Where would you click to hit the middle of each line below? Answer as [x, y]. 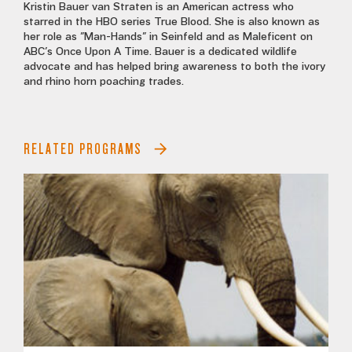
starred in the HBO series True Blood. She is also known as [172, 22]
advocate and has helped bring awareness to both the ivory [174, 67]
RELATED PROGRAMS [83, 149]
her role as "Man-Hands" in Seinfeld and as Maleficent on [168, 37]
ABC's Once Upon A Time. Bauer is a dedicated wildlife [160, 52]
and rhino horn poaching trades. [105, 82]
